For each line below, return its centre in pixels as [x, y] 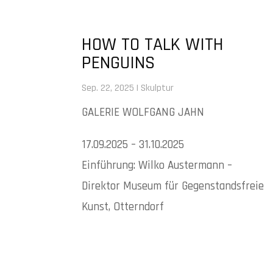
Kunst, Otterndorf [123, 207]
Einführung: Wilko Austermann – [157, 165]
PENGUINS [119, 62]
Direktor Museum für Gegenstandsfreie [173, 186]
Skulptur [158, 88]
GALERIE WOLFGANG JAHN [143, 112]
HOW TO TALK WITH [153, 44]
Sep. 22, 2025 [108, 88]
